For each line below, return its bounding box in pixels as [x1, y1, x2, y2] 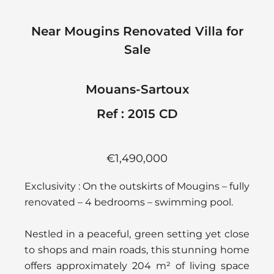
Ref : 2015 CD [96, 106, 178, 121]
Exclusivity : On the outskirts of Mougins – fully [24, 180, 250, 192]
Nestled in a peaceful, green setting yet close [24, 228, 250, 240]
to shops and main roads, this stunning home [24, 243, 250, 256]
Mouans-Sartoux [85, 81, 189, 97]
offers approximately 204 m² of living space [24, 259, 250, 272]
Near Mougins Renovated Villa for [31, 23, 243, 39]
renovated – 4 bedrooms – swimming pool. [24, 196, 233, 208]
